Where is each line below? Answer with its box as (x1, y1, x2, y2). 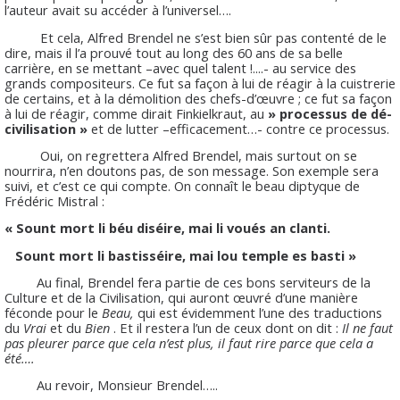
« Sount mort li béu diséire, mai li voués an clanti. (4, 219, 330, 237)
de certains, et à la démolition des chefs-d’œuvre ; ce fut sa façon (4, 88, 392, 107)
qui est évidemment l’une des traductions (134, 304, 382, 322)
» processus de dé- (264, 104, 392, 122)
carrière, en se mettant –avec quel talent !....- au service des (4, 58, 356, 77)
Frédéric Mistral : (4, 192, 104, 211)
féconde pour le (4, 304, 102, 322)
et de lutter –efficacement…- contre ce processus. (87, 119, 389, 137)
